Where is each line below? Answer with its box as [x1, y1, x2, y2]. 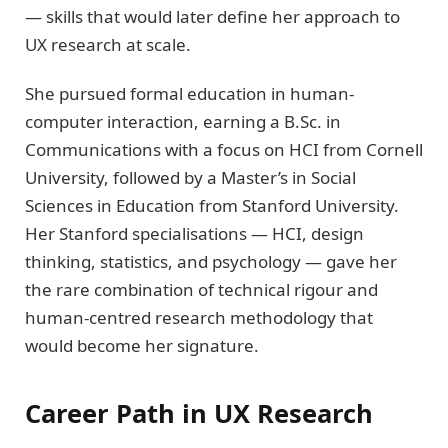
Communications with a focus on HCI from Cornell [25, 137, 423, 161]
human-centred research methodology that [25, 305, 373, 329]
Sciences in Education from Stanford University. [25, 193, 399, 217]
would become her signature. [25, 333, 259, 357]
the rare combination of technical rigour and [25, 277, 378, 301]
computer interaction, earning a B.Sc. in [25, 109, 341, 133]
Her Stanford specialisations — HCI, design [25, 221, 364, 245]
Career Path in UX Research [25, 396, 373, 431]
